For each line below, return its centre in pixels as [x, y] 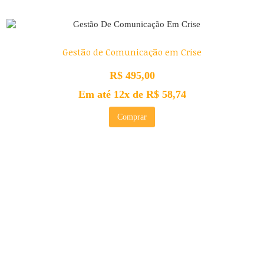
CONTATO [39, 242]
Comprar [132, 117]
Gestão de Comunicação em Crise [132, 52]
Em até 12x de [112, 94]
